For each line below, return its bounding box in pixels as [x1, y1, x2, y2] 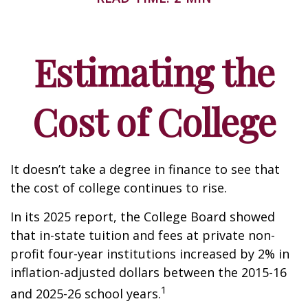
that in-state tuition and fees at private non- [10, 227, 275, 243]
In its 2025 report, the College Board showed [10, 208, 275, 225]
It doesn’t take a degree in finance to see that [10, 161, 280, 177]
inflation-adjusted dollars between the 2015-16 [10, 264, 287, 280]
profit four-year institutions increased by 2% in [10, 245, 289, 262]
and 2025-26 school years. [10, 285, 161, 302]
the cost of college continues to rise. [10, 179, 227, 196]
